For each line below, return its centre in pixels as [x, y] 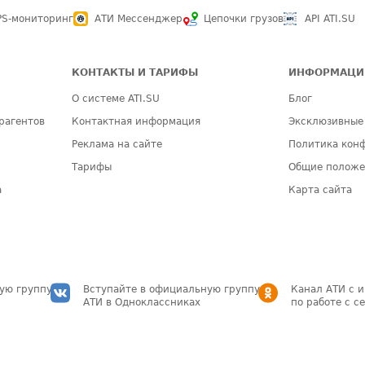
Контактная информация [136, 121]
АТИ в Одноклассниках [142, 302]
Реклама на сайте [117, 144]
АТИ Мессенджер [139, 19]
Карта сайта [321, 190]
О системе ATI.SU [116, 99]
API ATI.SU [330, 19]
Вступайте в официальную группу [172, 289]
